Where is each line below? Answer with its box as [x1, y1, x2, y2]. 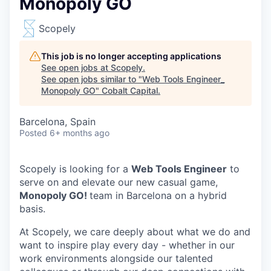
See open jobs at [41, 62, 111, 73]
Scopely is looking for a [19, 163, 131, 175]
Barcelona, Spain [19, 116, 96, 128]
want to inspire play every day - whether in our [19, 239, 235, 251]
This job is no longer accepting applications [41, 51, 221, 61]
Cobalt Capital [102, 85, 158, 96]
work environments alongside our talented [19, 252, 213, 264]
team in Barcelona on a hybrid [90, 189, 227, 201]
